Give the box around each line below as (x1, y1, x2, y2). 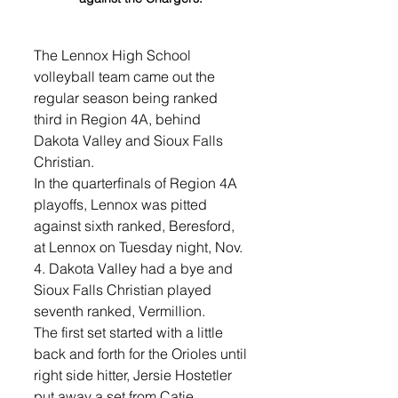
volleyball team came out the (34, 67, 219, 85)
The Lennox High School (34, 45, 195, 64)
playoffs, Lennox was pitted (34, 195, 211, 213)
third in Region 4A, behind (34, 109, 204, 128)
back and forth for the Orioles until (34, 344, 251, 362)
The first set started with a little (34, 322, 227, 341)
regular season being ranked (34, 88, 221, 107)
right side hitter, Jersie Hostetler (34, 365, 235, 384)
